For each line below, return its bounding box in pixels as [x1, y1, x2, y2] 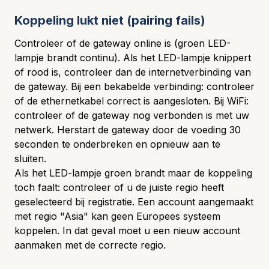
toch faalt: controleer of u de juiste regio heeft [14, 181, 224, 193]
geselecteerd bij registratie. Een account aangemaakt [14, 196, 253, 208]
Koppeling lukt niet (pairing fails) [14, 13, 205, 28]
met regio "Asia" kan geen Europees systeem [14, 210, 220, 222]
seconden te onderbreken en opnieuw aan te [14, 138, 220, 150]
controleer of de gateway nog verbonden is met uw [14, 109, 249, 121]
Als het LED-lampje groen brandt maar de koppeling [14, 167, 252, 179]
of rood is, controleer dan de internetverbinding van [14, 66, 251, 78]
